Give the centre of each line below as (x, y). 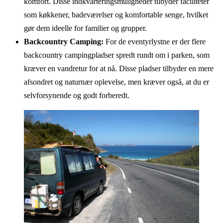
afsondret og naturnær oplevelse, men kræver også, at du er (116, 82)
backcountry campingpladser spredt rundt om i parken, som (117, 55)
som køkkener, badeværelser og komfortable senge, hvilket (116, 15)
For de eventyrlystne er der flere (155, 42)
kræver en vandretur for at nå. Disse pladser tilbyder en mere (119, 69)
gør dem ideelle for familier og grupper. (85, 28)
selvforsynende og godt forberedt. (77, 96)
